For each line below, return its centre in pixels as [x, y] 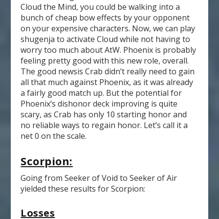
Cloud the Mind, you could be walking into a [100, 7]
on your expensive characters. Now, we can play [108, 29]
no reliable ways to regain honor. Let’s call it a [104, 125]
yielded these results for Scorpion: [83, 188]
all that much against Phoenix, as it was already [107, 82]
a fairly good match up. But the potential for [101, 93]
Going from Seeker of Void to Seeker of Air [99, 178]
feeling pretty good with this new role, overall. [105, 61]
